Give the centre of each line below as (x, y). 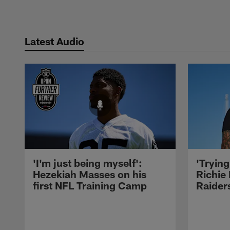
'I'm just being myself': (88, 162)
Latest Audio (54, 41)
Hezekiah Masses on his (90, 174)
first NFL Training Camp (90, 185)
